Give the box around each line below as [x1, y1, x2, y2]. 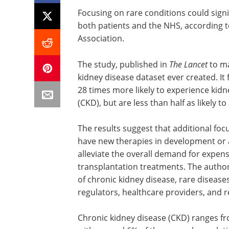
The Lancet [169, 59, 210, 70]
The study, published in [78, 59, 169, 70]
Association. [78, 33, 124, 44]
